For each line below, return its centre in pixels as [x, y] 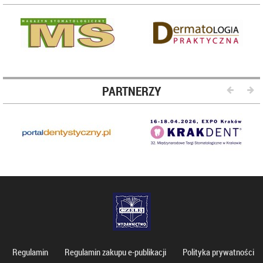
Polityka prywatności [218, 252]
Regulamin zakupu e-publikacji [115, 252]
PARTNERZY [131, 91]
